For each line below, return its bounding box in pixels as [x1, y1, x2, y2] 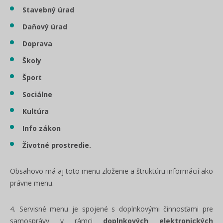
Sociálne [22, 90, 52, 99]
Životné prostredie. [22, 140, 91, 150]
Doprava [22, 39, 52, 48]
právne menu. [10, 178, 54, 188]
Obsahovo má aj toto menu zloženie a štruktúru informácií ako [10, 166, 213, 176]
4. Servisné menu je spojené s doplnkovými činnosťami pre [10, 204, 213, 214]
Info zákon [22, 123, 61, 133]
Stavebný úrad [22, 5, 74, 14]
